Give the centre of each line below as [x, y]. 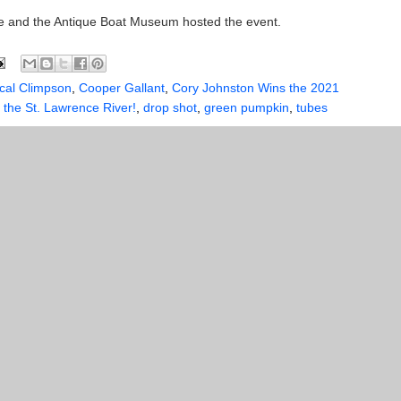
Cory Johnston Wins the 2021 [256, 88]
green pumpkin [247, 108]
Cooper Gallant [122, 88]
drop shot [170, 108]
